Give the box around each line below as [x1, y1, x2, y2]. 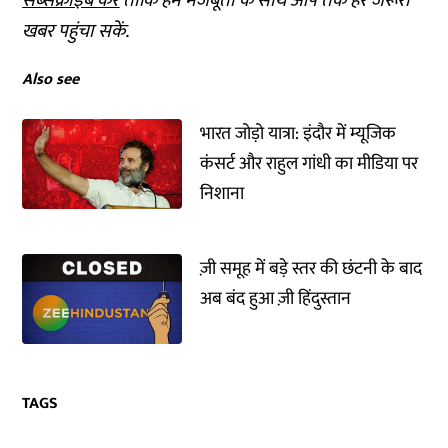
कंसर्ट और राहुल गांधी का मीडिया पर [200, 149, 419, 179]
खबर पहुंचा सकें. [22, 16, 130, 47]
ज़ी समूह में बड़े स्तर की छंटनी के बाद [200, 254, 423, 284]
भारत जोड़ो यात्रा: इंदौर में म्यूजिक [200, 119, 397, 149]
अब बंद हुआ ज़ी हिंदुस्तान [200, 284, 352, 314]
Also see [22, 66, 80, 93]
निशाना [200, 179, 245, 209]
